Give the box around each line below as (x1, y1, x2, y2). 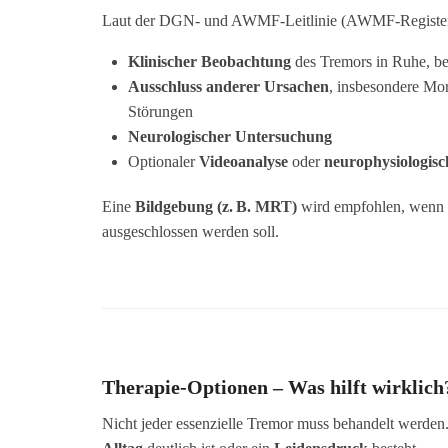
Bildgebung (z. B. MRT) (135, 197, 297, 215)
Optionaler (127, 152, 199, 170)
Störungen (127, 102, 193, 120)
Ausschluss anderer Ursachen (127, 77, 329, 95)
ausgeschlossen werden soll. (102, 222, 279, 240)
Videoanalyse (198, 152, 288, 170)
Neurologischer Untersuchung (127, 127, 332, 145)
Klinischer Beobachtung (127, 52, 291, 70)
